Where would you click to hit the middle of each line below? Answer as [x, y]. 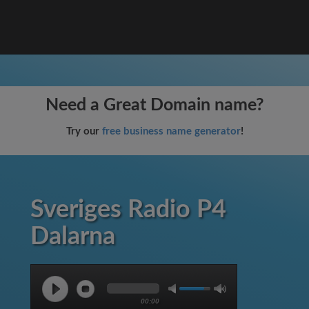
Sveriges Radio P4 [128, 210]
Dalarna [73, 237]
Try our [84, 131]
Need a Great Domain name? [154, 105]
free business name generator [171, 131]
